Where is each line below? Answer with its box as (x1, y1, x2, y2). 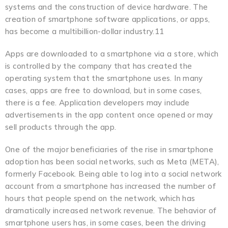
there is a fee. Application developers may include (5, 97, 190, 107)
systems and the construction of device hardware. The (5, 2, 208, 12)
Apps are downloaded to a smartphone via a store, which (5, 48, 219, 59)
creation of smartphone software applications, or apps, (5, 14, 210, 24)
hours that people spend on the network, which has (5, 193, 195, 203)
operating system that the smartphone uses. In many (5, 73, 203, 83)
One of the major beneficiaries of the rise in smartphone (5, 144, 213, 154)
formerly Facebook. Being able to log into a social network (5, 168, 222, 179)
